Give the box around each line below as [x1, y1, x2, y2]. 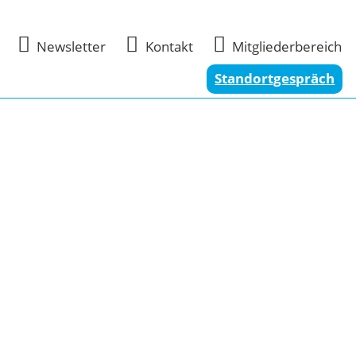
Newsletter [37, 37, 106, 56]
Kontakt [145, 37, 193, 56]
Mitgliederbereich [232, 37, 342, 56]
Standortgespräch [215, 69, 335, 88]
